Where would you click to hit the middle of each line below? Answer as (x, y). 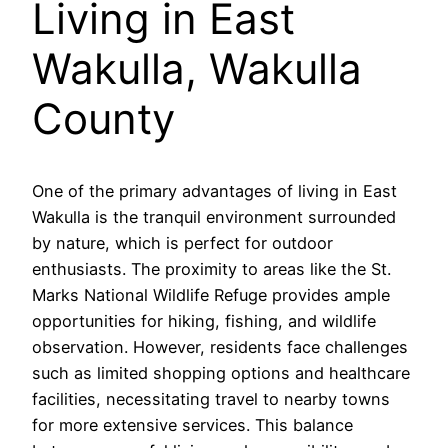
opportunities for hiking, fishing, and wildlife (204, 321)
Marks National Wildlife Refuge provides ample (211, 295)
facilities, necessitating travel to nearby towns (211, 399)
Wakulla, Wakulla (197, 68)
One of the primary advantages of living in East (214, 191)
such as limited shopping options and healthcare (221, 373)
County (103, 118)
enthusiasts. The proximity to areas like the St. (211, 269)
